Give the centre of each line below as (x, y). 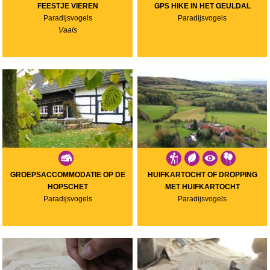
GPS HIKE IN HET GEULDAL (202, 6)
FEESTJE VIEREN (67, 6)
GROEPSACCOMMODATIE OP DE (67, 174)
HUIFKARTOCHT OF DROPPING (202, 174)
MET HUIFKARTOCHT (202, 187)
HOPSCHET (67, 187)
